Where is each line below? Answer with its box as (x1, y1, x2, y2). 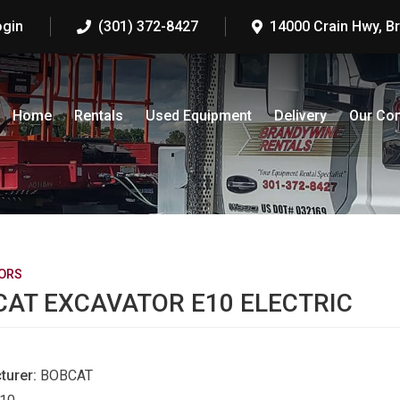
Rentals (73, 107, 123, 124)
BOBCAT (39, 367, 93, 384)
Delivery (273, 107, 327, 124)
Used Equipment (145, 107, 252, 124)
